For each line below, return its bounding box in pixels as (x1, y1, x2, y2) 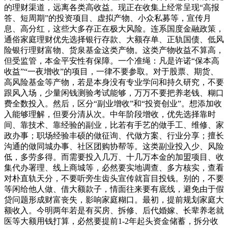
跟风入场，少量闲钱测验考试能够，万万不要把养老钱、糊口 (4, 89, 224, 97)
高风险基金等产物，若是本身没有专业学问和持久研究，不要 (4, 78, 224, 87)
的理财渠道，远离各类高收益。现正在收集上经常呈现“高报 (4, 3, 219, 12)
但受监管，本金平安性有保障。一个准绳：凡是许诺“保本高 (4, 56, 219, 65)
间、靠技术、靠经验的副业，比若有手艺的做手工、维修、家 (4, 121, 224, 129)
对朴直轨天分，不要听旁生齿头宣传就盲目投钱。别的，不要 (4, 174, 224, 183)
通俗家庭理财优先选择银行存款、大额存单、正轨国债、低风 (4, 35, 224, 44)
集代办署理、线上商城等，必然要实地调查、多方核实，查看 (4, 163, 224, 172)
